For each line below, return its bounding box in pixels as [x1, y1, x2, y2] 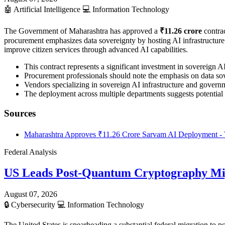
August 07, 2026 [4, 190, 57, 199]
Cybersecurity [9, 200, 57, 209]
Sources [4, 107, 36, 119]
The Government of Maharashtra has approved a [4, 27, 160, 36]
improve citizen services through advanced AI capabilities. [4, 45, 188, 54]
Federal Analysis [4, 147, 57, 156]
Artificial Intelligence [12, 5, 82, 14]
